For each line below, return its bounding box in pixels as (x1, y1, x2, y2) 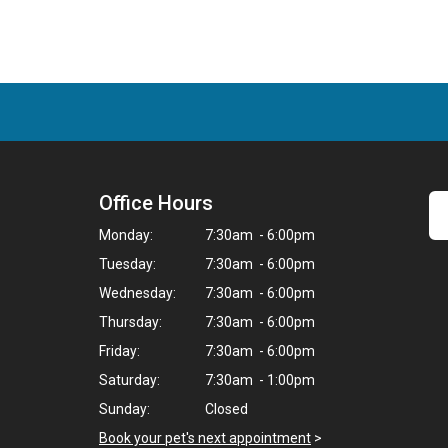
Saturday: (99, 372, 160, 388)
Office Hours (99, 191, 213, 215)
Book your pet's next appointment (99, 430, 311, 446)
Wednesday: (99, 285, 176, 301)
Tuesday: (99, 256, 156, 272)
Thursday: (99, 314, 162, 330)
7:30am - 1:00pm (202, 372, 315, 388)
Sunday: (99, 401, 150, 417)
